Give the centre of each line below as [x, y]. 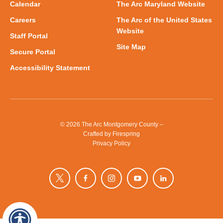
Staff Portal [29, 36]
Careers [23, 20]
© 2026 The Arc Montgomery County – [111, 124]
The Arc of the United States [164, 20]
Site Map [131, 47]
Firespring [126, 133]
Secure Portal [33, 52]
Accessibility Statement [50, 68]
